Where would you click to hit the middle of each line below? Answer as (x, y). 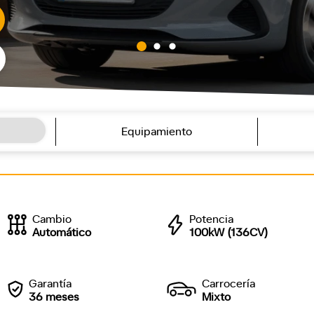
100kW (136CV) (228, 233)
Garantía (50, 284)
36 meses (54, 297)
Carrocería (228, 284)
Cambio (52, 219)
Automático (62, 233)
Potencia (211, 219)
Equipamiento (156, 132)
